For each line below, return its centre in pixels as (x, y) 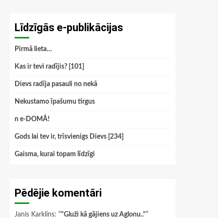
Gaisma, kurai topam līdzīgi (55, 154)
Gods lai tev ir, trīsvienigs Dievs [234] (69, 137)
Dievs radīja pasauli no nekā (56, 84)
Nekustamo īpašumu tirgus (55, 102)
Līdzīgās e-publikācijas (69, 27)
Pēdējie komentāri (58, 193)
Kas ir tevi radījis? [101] (49, 67)
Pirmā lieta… (33, 49)
